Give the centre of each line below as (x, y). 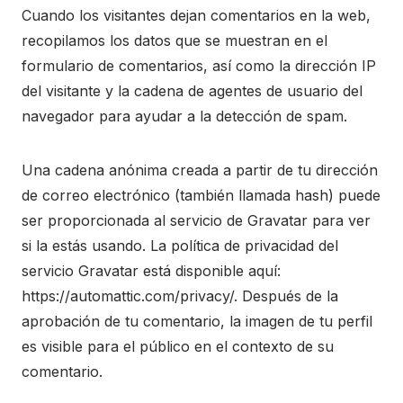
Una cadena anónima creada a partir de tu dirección (200, 170)
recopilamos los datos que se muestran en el (175, 40)
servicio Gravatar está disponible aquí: (151, 271)
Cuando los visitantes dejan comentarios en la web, (196, 15)
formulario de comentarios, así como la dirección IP (199, 66)
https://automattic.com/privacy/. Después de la (180, 296)
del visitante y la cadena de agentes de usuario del (192, 91)
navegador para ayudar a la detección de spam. (184, 116)
